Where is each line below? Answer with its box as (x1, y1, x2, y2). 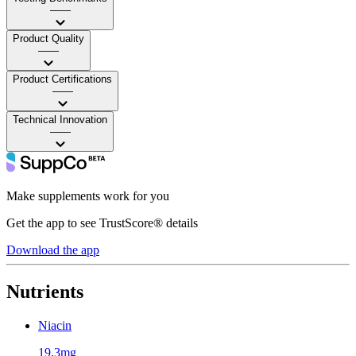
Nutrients (6, 281, 83, 302)
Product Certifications (13, 72, 112, 85)
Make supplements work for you (6, 188, 169, 203)
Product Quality (13, 32, 84, 44)
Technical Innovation (13, 113, 107, 126)
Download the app (6, 242, 99, 257)
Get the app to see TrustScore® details (6, 215, 198, 230)
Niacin (38, 318, 72, 332)
